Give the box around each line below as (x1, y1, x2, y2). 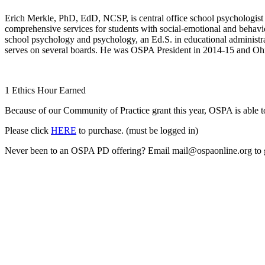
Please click (5, 125, 51, 135)
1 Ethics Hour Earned (5, 85, 86, 95)
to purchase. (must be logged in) (76, 125, 198, 135)
